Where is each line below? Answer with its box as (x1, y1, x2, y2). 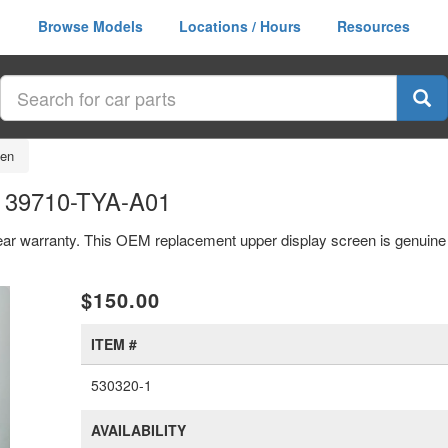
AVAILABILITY (91, 420, 187, 440)
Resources (337, 16, 410, 36)
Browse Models (38, 16, 143, 36)
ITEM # (91, 334, 138, 354)
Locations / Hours (179, 16, 301, 36)
